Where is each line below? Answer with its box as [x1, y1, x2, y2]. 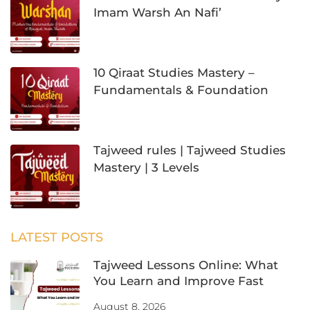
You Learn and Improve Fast [93, 273, 264, 288]
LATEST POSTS [10, 229, 103, 245]
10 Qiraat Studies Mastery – [93, 65, 255, 80]
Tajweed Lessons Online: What [93, 257, 278, 272]
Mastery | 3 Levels [93, 160, 199, 174]
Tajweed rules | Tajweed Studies [93, 143, 286, 157]
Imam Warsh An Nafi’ [93, 5, 221, 19]
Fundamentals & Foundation [93, 82, 268, 97]
